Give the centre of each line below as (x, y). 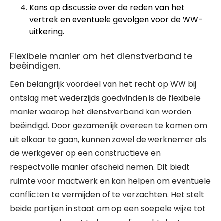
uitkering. (47, 31)
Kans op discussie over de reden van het (107, 8)
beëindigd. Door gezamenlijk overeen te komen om (109, 126)
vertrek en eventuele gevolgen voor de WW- (116, 19)
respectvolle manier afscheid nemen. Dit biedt (100, 167)
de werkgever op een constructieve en (85, 153)
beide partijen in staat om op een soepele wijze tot (108, 208)
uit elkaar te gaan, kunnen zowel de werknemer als (108, 139)
